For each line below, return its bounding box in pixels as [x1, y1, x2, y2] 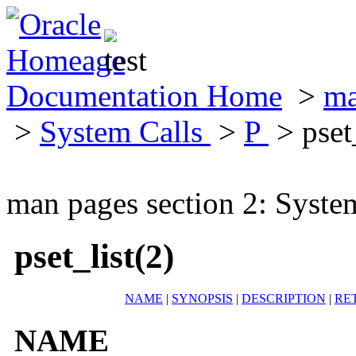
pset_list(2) [14, 237, 174, 275]
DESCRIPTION [242, 291, 326, 305]
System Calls [40, 114, 211, 149]
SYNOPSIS [172, 291, 233, 305]
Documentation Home [6, 79, 282, 113]
